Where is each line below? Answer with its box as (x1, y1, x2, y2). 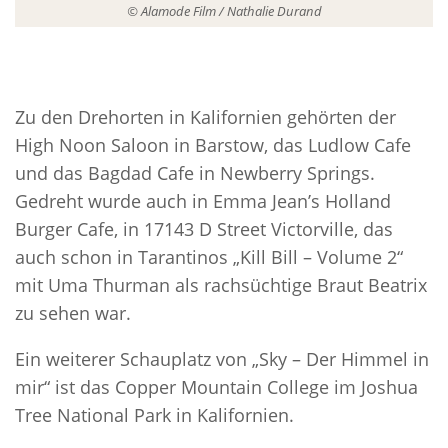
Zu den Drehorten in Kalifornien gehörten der (15, 105, 396, 130)
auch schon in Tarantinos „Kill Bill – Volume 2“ (15, 245, 403, 270)
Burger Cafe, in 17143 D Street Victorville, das (15, 217, 393, 242)
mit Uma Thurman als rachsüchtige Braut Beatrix (15, 273, 427, 298)
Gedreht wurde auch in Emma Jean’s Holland (15, 189, 391, 214)
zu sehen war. (15, 301, 131, 326)
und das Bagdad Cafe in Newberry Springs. (15, 161, 375, 186)
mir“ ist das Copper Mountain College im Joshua (15, 375, 418, 400)
